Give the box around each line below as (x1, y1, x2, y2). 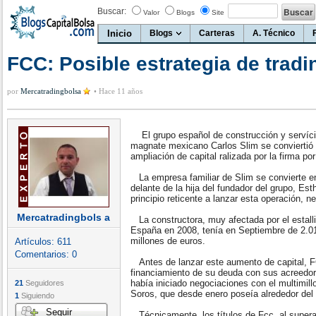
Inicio (107, 28, 132, 39)
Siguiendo (19, 291, 54, 300)
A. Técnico (253, 28, 295, 38)
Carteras (199, 28, 235, 38)
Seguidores (23, 279, 64, 287)
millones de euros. (130, 236, 205, 246)
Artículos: (15, 236, 57, 247)
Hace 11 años (99, 87, 142, 95)
